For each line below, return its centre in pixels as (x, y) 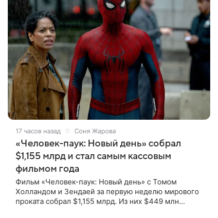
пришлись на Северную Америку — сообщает (98, 211)
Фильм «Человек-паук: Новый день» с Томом (96, 182)
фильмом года (47, 169)
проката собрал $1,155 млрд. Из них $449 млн (97, 201)
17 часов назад (38, 131)
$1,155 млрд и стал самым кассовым (93, 156)
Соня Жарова (95, 131)
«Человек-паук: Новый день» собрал (98, 143)
